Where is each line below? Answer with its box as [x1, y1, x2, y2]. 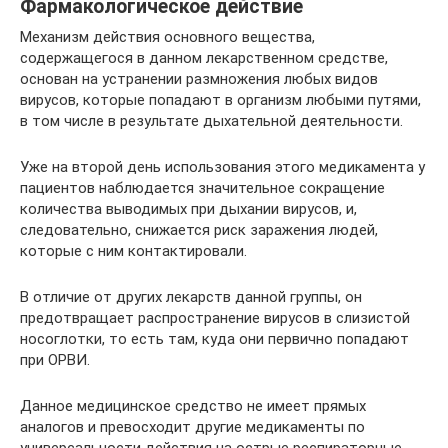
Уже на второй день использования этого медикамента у [20, 157, 425, 176]
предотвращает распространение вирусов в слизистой [20, 308, 410, 327]
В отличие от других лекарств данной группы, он [20, 287, 362, 306]
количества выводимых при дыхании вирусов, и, [20, 199, 357, 218]
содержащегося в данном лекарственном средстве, [20, 48, 388, 67]
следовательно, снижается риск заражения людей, [20, 220, 378, 239]
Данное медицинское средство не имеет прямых [20, 396, 366, 415]
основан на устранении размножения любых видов [20, 69, 378, 88]
